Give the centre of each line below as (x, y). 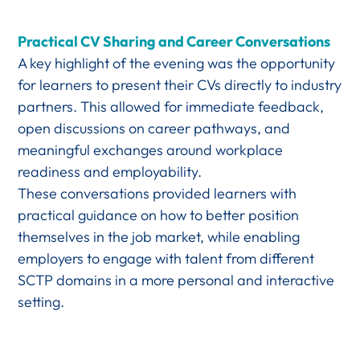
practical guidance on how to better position (159, 215)
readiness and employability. (110, 171)
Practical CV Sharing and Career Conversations (174, 41)
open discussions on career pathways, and (154, 128)
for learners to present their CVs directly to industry (180, 84)
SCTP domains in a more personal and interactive (176, 280)
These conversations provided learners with (157, 193)
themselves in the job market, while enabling (159, 236)
